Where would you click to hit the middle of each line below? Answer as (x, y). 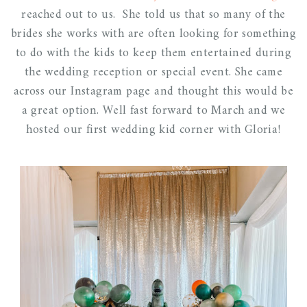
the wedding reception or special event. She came (153, 73)
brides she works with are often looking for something (153, 34)
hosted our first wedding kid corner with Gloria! (153, 130)
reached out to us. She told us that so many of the (153, 15)
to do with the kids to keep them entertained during (153, 53)
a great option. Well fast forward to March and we (153, 111)
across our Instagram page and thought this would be (153, 92)
